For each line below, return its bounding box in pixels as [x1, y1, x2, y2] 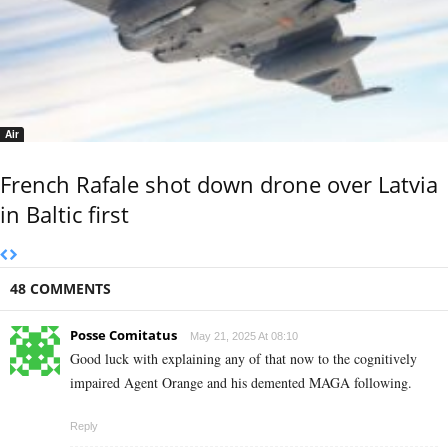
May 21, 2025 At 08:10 [190, 330, 298, 343]
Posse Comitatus [70, 326, 177, 345]
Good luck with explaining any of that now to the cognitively [70, 349, 417, 369]
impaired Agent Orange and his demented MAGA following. [70, 373, 412, 393]
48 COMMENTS [10, 279, 111, 299]
